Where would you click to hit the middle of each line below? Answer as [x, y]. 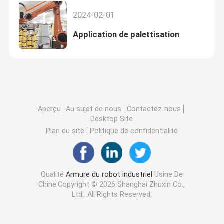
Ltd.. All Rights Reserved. [112, 195]
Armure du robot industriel [109, 175]
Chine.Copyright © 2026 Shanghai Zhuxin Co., [112, 185]
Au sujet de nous [94, 109]
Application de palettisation [126, 35]
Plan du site [65, 131]
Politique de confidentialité [134, 131]
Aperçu [49, 109]
